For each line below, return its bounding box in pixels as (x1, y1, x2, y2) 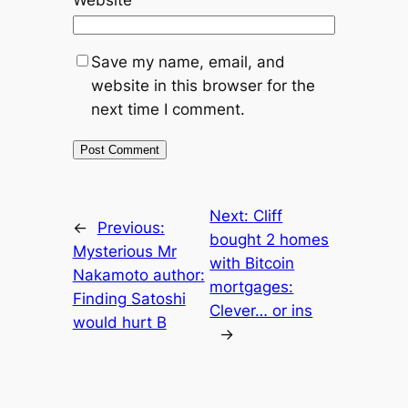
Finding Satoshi (72, 290, 186, 309)
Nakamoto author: (72, 266, 205, 285)
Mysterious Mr (72, 242, 177, 261)
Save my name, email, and (90, 53, 285, 72)
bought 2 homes (209, 230, 330, 250)
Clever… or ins (209, 301, 313, 321)
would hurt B (72, 313, 167, 332)
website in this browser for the (90, 76, 315, 96)
